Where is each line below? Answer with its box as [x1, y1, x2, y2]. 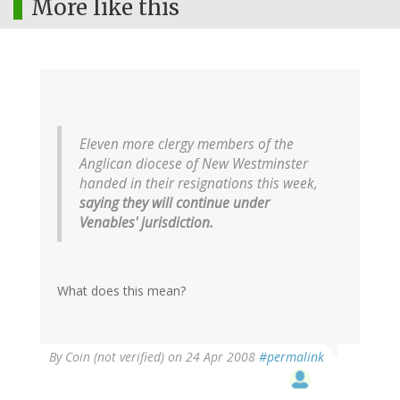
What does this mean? [57, 282, 186, 300]
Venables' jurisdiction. [79, 213, 213, 233]
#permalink [259, 348, 324, 366]
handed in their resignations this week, [79, 174, 318, 194]
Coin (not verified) [65, 348, 164, 366]
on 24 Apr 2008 [164, 348, 259, 366]
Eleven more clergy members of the [79, 135, 294, 154]
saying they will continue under [79, 194, 270, 213]
